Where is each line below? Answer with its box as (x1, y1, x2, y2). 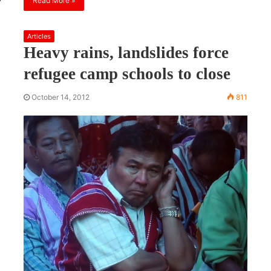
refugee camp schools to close (24, 64, 231, 83)
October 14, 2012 (31, 92, 90, 102)
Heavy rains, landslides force (24, 43, 229, 62)
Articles (27, 31, 51, 41)
